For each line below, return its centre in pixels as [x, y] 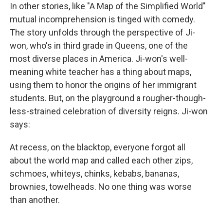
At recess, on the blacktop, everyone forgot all [98, 147]
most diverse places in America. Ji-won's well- [99, 59]
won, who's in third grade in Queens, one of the [99, 46]
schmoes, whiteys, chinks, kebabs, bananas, [94, 174]
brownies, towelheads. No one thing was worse [101, 187]
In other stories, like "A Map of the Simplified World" [108, 6]
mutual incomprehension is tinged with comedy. [102, 19]
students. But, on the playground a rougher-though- [108, 98]
